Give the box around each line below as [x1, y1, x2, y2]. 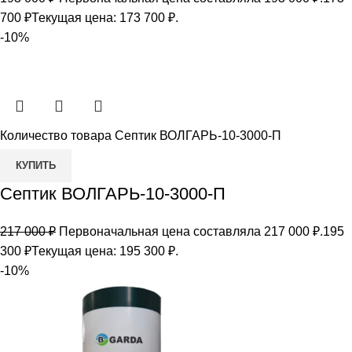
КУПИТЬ [16, 159, 56, 171]
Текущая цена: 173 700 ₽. [31, 10, 178, 24]
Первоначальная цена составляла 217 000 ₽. [59, 224, 323, 238]
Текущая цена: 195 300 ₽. [31, 244, 178, 258]
